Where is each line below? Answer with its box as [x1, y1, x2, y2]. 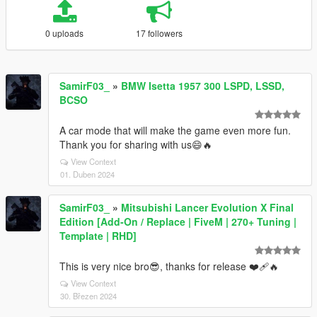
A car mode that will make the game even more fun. [59, 123, 291, 137]
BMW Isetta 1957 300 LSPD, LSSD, [121, 79, 284, 93]
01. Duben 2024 [60, 168, 115, 180]
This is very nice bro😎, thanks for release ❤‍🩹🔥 [59, 259, 279, 273]
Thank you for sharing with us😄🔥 [59, 137, 212, 151]
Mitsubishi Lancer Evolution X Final [121, 200, 294, 214]
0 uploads [45, 27, 84, 39]
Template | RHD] [59, 229, 137, 243]
